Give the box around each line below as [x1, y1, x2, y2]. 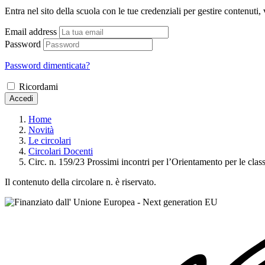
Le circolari [28, 135, 71, 146]
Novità [28, 124, 54, 135]
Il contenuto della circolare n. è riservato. [5, 176, 156, 187]
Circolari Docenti [28, 146, 93, 156]
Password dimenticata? [5, 60, 90, 70]
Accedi [9, 93, 33, 103]
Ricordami [19, 81, 58, 92]
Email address [5, 26, 57, 37]
